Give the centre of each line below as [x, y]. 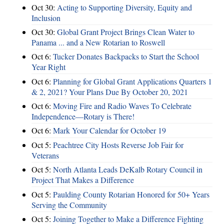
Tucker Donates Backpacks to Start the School [126, 56]
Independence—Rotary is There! [83, 116]
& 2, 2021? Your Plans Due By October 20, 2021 [110, 91]
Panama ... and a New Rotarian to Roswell [98, 42]
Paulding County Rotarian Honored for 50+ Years [131, 194]
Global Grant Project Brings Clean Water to [126, 31]
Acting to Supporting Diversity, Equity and [124, 7]
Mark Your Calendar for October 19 [109, 130]
